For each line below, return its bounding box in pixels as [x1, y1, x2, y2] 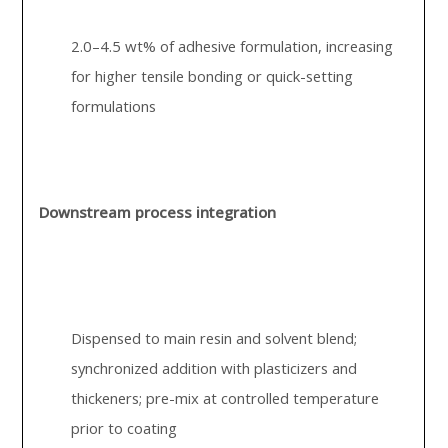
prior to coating [71, 418, 178, 438]
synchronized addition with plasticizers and [71, 358, 358, 378]
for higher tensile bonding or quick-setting [71, 66, 354, 86]
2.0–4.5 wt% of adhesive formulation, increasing [71, 36, 394, 56]
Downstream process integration [39, 202, 277, 222]
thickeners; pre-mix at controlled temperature [71, 388, 380, 408]
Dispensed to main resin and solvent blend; [71, 328, 358, 348]
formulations [71, 96, 157, 116]
